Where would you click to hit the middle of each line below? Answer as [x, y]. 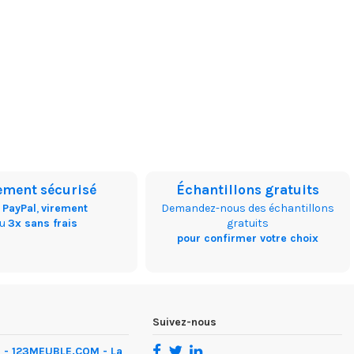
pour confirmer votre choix [248, 238]
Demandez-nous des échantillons [248, 208]
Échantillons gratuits [248, 189]
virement [64, 208]
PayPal [19, 208]
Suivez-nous [185, 322]
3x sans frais [43, 223]
